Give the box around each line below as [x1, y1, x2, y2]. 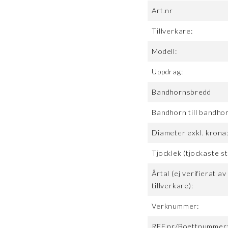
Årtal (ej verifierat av [152, 169, 226, 178]
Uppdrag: [152, 67, 183, 76]
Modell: [152, 47, 177, 56]
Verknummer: [152, 202, 199, 211]
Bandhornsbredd [152, 88, 211, 97]
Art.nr [152, 6, 174, 15]
